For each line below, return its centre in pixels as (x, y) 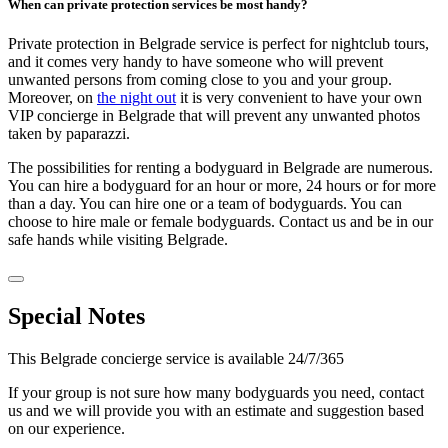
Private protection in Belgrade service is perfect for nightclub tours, (218, 44)
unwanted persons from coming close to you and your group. (200, 80)
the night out (136, 98)
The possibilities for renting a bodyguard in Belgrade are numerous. (220, 168)
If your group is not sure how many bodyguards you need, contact (216, 393)
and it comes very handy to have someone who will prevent (195, 62)
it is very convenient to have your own (299, 98)
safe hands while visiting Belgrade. (118, 240)
